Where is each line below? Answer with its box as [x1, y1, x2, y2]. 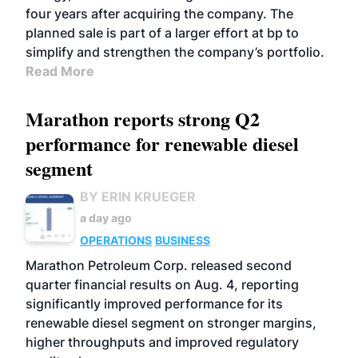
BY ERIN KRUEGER [80, 189, 196, 205]
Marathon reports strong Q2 [26, 105, 260, 133]
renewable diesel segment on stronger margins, [26, 315, 316, 331]
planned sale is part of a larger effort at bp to [26, 25, 299, 41]
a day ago [80, 211, 132, 225]
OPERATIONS [80, 233, 152, 247]
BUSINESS [155, 233, 210, 247]
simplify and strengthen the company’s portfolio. [26, 44, 324, 60]
